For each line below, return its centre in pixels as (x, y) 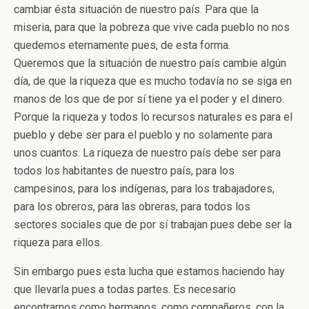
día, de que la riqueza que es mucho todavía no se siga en (153, 81)
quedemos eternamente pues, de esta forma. (122, 45)
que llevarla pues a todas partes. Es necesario (125, 289)
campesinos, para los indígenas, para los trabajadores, (144, 189)
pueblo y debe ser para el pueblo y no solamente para (143, 135)
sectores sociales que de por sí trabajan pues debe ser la (153, 225)
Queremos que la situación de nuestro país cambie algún (150, 63)
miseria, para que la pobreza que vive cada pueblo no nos (152, 27)
